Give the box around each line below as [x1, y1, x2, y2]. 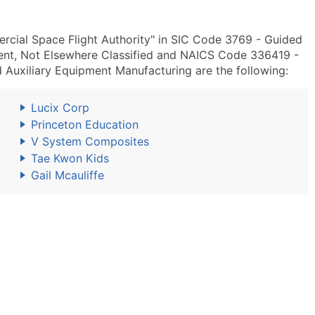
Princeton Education [31, 117, 139, 131]
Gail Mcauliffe [31, 168, 104, 182]
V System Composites [31, 134, 149, 148]
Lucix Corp [31, 101, 89, 115]
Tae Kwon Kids [31, 151, 109, 165]
